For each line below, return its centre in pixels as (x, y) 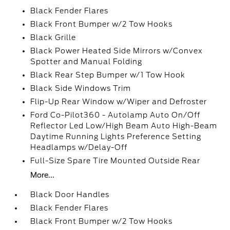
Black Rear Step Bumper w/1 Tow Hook (108, 75)
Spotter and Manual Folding (87, 62)
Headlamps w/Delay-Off (79, 147)
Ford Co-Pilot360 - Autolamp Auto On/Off (116, 115)
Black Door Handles (70, 195)
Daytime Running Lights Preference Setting (116, 137)
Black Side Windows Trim (81, 88)
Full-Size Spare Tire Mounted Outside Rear (116, 161)
